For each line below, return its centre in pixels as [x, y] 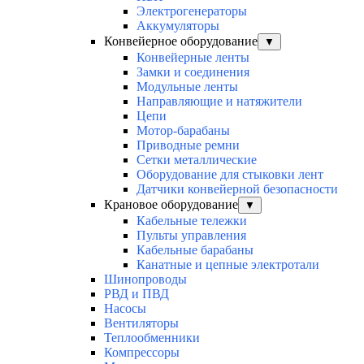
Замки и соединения [193, 71]
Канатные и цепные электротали [228, 264]
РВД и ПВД [136, 293]
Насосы [125, 308]
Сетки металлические [197, 159]
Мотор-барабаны [183, 130]
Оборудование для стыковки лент [230, 174]
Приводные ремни [188, 145]
